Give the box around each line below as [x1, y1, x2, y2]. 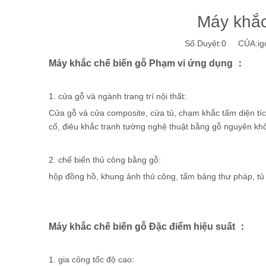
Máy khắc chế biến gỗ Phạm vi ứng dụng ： [49, 58, 245, 68]
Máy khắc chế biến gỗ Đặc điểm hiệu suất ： [49, 221, 247, 232]
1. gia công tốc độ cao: [49, 255, 134, 264]
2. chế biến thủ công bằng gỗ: [49, 155, 161, 164]
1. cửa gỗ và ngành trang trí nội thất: [49, 91, 186, 101]
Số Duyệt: [184, 39, 221, 48]
